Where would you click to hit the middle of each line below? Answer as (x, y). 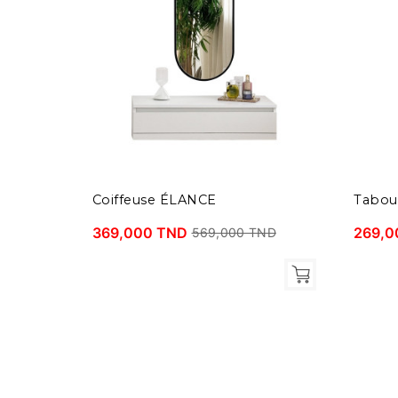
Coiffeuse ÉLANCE (154, 199)
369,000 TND (139, 232)
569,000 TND (234, 233)
